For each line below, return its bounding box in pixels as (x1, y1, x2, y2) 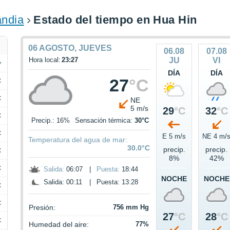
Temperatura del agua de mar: (28, 136, 128, 144)
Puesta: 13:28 (97, 178, 139, 186)
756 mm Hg (113, 203, 149, 212)
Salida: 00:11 (44, 178, 83, 186)
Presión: (29, 203, 56, 212)
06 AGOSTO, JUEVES (28, 44, 112, 53)
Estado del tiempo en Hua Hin (33, 13, 197, 27)
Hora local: (29, 56, 61, 64)
